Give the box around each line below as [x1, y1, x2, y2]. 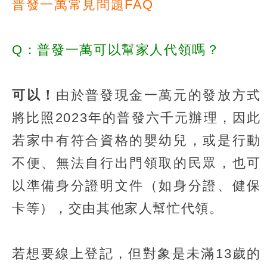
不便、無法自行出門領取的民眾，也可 [12, 155, 261, 170]
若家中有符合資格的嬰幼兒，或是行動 [12, 132, 261, 148]
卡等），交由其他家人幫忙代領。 [12, 200, 223, 216]
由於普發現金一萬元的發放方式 [55, 87, 262, 103]
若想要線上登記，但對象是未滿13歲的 [12, 246, 261, 261]
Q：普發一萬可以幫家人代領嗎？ [12, 42, 221, 57]
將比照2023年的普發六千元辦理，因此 [12, 110, 261, 125]
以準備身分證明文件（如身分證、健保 [12, 178, 261, 193]
